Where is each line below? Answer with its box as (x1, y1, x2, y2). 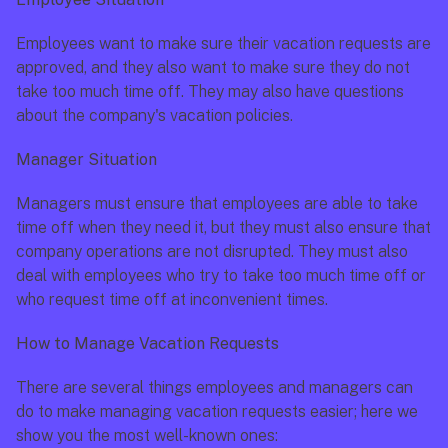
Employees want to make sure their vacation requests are (16, 34, 431, 53)
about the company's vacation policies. (16, 106, 293, 125)
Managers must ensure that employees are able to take (16, 194, 418, 213)
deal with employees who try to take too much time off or (16, 266, 426, 285)
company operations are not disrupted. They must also (16, 242, 408, 261)
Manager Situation (16, 150, 157, 169)
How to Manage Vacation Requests (16, 334, 279, 353)
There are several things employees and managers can (16, 378, 413, 397)
